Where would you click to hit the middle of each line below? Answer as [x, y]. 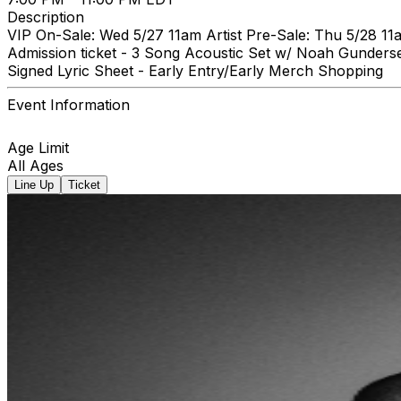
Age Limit [38, 147]
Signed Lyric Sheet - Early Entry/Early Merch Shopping [195, 70]
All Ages [35, 165]
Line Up [34, 184]
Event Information [68, 104]
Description [46, 17]
